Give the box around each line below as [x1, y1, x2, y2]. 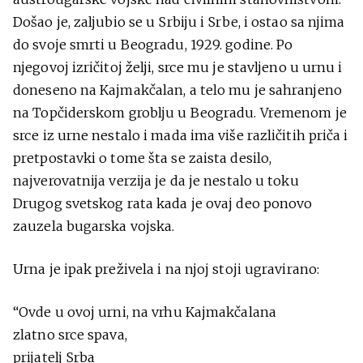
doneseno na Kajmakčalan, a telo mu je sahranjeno [13, 82, 342, 98]
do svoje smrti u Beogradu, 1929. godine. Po [13, 36, 293, 53]
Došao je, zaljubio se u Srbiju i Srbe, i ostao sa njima [13, 14, 345, 30]
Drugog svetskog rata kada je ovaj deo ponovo [13, 195, 313, 211]
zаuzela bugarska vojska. [13, 218, 175, 234]
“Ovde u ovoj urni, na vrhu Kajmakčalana [13, 304, 276, 320]
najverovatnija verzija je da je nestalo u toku [13, 173, 299, 189]
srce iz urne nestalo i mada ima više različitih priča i [13, 127, 348, 143]
